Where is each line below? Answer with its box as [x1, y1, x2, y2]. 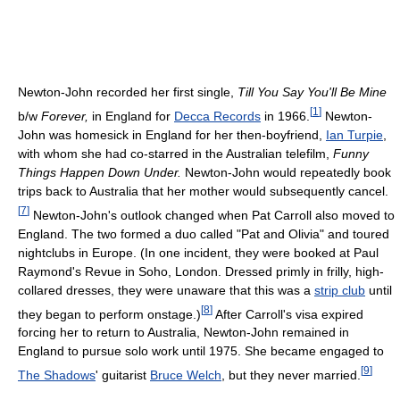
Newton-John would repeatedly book [181, 164, 391, 179]
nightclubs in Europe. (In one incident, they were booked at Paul [18, 245, 379, 260]
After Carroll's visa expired [212, 306, 363, 321]
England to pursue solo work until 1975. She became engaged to [18, 344, 384, 359]
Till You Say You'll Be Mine [237, 85, 387, 100]
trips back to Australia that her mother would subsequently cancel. [18, 183, 388, 198]
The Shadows [18, 367, 96, 382]
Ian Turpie [326, 127, 383, 142]
